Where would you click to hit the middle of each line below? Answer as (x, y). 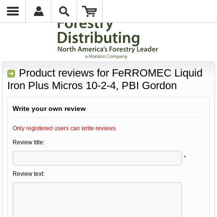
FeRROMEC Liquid (157, 73)
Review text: (29, 174)
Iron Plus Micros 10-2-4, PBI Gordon (92, 85)
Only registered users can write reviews (64, 128)
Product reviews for (66, 73)
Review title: (29, 142)
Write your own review (49, 108)
